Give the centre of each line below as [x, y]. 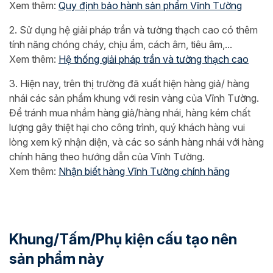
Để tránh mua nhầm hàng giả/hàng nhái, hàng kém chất [130, 113]
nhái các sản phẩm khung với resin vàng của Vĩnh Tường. [134, 98]
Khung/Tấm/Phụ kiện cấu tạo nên [123, 239]
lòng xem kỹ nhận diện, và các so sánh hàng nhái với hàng [136, 142]
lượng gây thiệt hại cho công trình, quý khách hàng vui [127, 127]
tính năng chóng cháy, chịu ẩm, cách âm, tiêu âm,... [121, 44]
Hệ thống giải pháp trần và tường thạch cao [154, 59]
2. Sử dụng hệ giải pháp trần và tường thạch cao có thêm [133, 30]
